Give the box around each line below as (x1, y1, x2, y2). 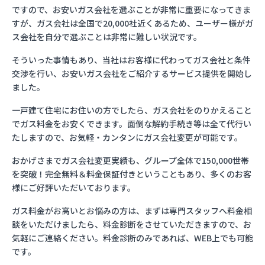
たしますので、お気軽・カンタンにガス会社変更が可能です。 (12, 131, 243, 144)
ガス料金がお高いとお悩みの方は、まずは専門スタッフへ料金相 (12, 205, 252, 217)
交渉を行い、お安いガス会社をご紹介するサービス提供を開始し (12, 67, 252, 80)
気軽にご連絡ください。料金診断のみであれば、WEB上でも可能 (12, 232, 253, 244)
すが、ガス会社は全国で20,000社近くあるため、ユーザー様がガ (12, 17, 253, 30)
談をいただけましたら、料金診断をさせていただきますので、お (12, 218, 251, 231)
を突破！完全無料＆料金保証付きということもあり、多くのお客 (12, 168, 251, 180)
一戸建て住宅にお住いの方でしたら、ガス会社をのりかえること (12, 104, 252, 117)
